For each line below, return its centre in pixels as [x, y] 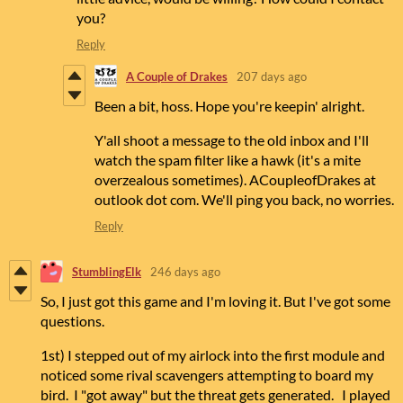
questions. [72, 321]
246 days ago [185, 271]
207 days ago [272, 76]
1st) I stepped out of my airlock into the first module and [213, 355]
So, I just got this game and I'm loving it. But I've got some [215, 301]
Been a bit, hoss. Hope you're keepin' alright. [229, 106]
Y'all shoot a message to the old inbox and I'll [232, 140]
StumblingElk [107, 271]
